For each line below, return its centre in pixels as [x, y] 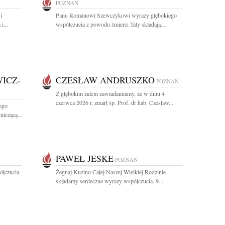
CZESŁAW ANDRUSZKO [105, 80]
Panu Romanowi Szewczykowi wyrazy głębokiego [116, 15]
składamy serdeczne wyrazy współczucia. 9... [109, 181]
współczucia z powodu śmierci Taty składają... [110, 24]
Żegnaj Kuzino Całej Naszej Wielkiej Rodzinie [111, 172]
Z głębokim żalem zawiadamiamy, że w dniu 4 [110, 93]
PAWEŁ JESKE [85, 158]
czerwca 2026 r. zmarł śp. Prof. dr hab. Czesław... [115, 102]
